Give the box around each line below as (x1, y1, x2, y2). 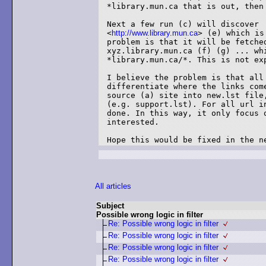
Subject (96, 201, 124, 210)
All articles (95, 182, 131, 191)
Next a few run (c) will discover (107, 20, 264, 28)
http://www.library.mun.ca (112, 28, 198, 37)
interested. (107, 118, 159, 126)
